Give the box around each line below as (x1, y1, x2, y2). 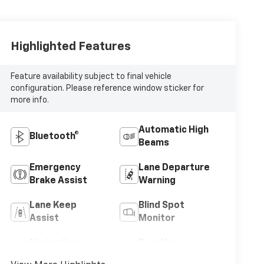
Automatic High (138, 125, 209, 135)
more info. (10, 95, 49, 104)
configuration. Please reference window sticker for (10, 84, 204, 93)
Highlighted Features (10, 40, 131, 52)
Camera (138, 251, 174, 261)
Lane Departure (138, 163, 210, 173)
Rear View (138, 238, 183, 248)
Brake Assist (29, 176, 87, 186)
